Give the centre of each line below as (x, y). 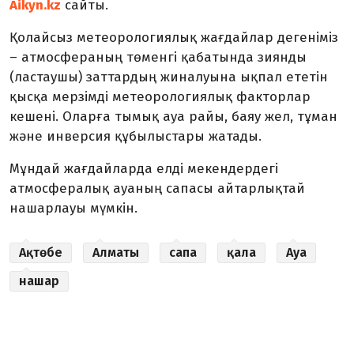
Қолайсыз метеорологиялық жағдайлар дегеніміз (174, 38)
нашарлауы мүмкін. (73, 209)
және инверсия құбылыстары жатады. (136, 137)
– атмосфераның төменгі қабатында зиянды (158, 58)
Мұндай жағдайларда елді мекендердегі (144, 169)
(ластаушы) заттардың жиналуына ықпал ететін (169, 77)
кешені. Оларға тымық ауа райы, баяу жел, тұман (173, 117)
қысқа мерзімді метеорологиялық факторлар (160, 97)
